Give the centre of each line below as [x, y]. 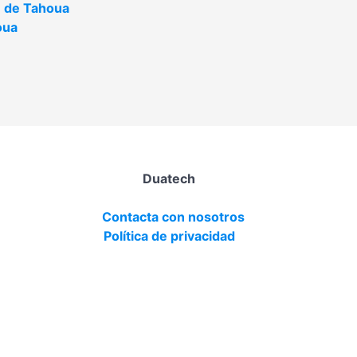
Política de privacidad [169, 236]
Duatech [169, 178]
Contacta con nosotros [173, 217]
